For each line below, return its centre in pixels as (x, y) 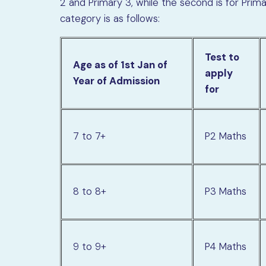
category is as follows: (110, 19)
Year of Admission (117, 80)
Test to (222, 57)
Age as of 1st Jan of (121, 64)
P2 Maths (226, 136)
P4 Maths (226, 246)
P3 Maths (226, 191)
